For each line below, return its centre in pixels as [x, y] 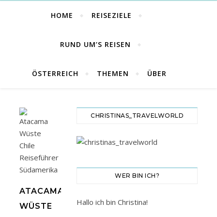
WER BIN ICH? [137, 176]
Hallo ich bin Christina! [112, 202]
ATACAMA [42, 191]
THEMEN [113, 73]
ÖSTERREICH [55, 73]
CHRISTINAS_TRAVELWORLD [137, 116]
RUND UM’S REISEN [95, 44]
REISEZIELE [111, 15]
